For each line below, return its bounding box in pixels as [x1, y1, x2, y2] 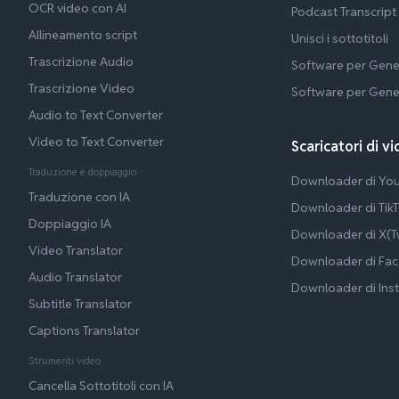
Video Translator [28, 242, 123, 259]
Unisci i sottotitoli [291, 30, 389, 47]
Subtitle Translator [28, 296, 132, 313]
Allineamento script [28, 27, 137, 44]
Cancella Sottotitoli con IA [28, 378, 174, 395]
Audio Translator [28, 269, 122, 286]
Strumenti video [28, 354, 101, 368]
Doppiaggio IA [28, 216, 111, 232]
